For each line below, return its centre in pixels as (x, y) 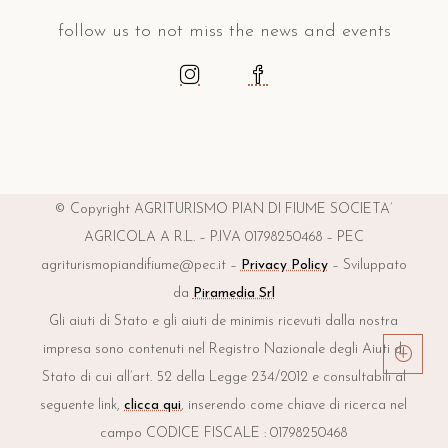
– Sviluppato (367, 266)
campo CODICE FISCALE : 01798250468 (224, 434)
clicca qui (153, 406)
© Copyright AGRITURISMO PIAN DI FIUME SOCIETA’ (224, 210)
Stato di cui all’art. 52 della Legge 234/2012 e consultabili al (223, 378)
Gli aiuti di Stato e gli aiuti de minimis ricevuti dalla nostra (224, 322)
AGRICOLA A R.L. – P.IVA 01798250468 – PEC (223, 238)
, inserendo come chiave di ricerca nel (294, 406)
